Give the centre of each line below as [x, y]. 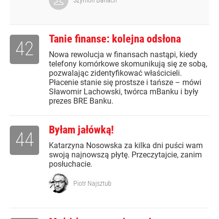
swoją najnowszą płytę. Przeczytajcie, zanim [125, 155]
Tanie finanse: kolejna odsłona [115, 39]
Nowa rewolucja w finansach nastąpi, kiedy [123, 55]
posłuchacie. [71, 164]
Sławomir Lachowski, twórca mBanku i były [124, 92]
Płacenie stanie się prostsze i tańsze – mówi [125, 83]
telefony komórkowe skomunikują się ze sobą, [128, 64]
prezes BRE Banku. [81, 101]
